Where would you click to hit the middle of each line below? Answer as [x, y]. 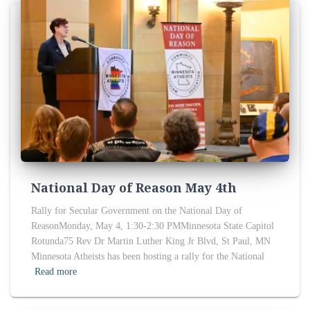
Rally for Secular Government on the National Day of [137, 211]
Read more [56, 272]
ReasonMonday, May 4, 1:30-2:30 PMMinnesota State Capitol [153, 226]
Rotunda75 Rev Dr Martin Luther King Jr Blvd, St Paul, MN [151, 241]
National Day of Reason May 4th [134, 188]
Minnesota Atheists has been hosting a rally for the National [148, 257]
